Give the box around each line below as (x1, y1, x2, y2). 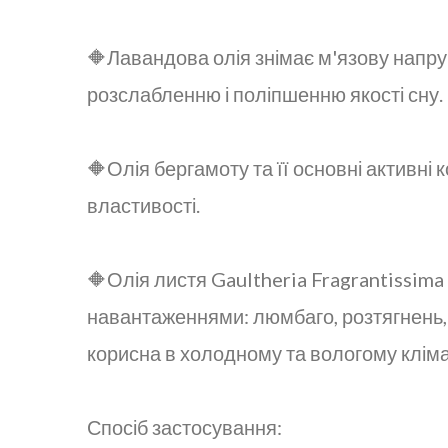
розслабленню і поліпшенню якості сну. (87, 81, 443, 106)
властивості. (87, 192, 200, 217)
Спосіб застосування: (87, 414, 282, 439)
